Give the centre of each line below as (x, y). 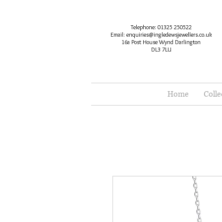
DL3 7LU (161, 49)
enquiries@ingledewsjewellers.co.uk (169, 34)
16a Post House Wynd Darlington (161, 42)
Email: (118, 34)
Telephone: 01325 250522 (161, 27)
